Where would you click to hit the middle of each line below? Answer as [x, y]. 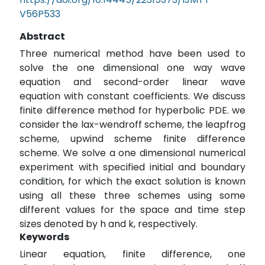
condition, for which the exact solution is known [132, 182]
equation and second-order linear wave [132, 82]
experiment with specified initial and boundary [132, 167]
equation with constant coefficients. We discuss [132, 96]
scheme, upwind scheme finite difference [132, 139]
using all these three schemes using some [132, 196]
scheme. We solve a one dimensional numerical [132, 153]
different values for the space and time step [132, 210]
